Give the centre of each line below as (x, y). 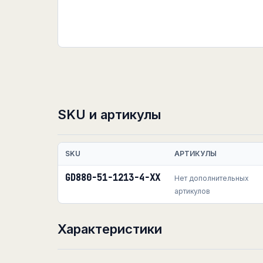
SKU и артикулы (109, 114)
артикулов (192, 191)
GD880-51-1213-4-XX (113, 178)
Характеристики (110, 229)
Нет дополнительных (212, 178)
